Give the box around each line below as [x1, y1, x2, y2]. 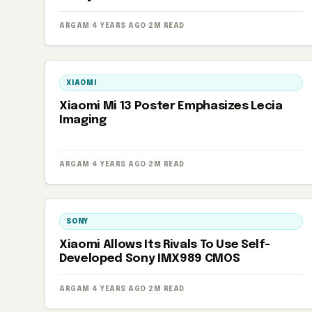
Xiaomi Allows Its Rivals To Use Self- [59, 239, 270, 251]
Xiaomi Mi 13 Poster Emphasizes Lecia [59, 100, 283, 112]
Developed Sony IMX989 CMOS [59, 253, 240, 265]
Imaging [59, 114, 107, 126]
